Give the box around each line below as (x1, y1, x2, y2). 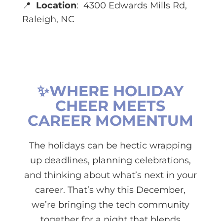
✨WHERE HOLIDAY (37, 81, 184, 100)
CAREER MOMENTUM (27, 111, 193, 130)
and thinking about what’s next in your (24, 169, 197, 181)
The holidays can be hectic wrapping (29, 140, 192, 151)
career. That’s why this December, (35, 184, 186, 195)
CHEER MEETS (55, 96, 166, 115)
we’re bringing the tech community (31, 199, 189, 210)
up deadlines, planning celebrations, (30, 154, 191, 166)
